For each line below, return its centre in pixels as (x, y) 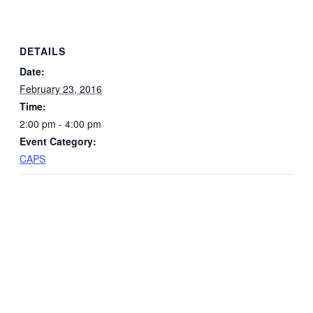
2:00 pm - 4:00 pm (60, 123)
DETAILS (43, 51)
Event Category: (58, 141)
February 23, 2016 (61, 88)
